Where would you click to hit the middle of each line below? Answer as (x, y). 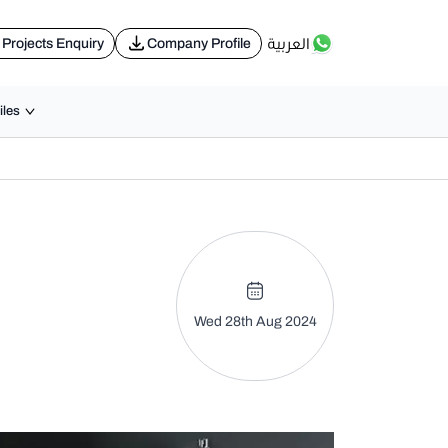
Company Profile (199, 43)
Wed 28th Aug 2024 (255, 321)
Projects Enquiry (53, 43)
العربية (288, 43)
